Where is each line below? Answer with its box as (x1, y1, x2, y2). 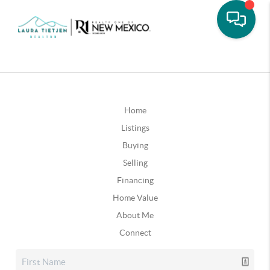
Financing (116, 175, 154, 185)
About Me (116, 210, 154, 220)
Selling (122, 158, 148, 168)
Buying (122, 140, 148, 150)
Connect (119, 228, 151, 237)
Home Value (112, 193, 158, 202)
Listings (121, 123, 149, 133)
